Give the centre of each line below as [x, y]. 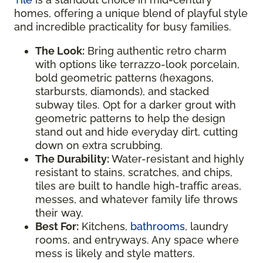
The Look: [60, 51]
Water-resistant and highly [177, 159]
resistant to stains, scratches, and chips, [134, 172]
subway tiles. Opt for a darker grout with [136, 105]
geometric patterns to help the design [130, 118]
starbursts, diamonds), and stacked [122, 91]
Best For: [57, 226]
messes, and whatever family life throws [136, 199]
